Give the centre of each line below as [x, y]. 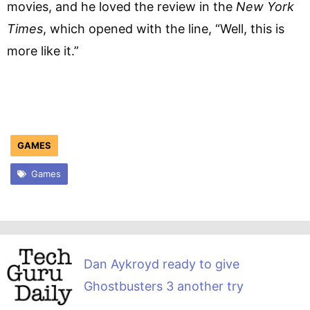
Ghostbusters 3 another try [163, 286]
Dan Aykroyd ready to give [161, 264]
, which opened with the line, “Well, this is [164, 28]
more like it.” [43, 51]
